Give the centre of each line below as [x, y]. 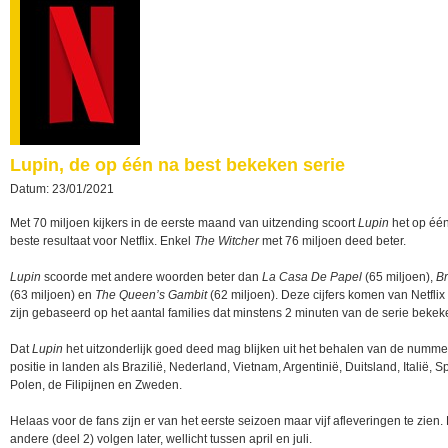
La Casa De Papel [313, 277]
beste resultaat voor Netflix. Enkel [102, 241]
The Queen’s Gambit [151, 295]
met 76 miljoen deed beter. [332, 241]
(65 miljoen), [400, 277]
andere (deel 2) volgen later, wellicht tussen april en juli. [161, 439]
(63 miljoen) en [52, 295]
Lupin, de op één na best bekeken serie [177, 165]
